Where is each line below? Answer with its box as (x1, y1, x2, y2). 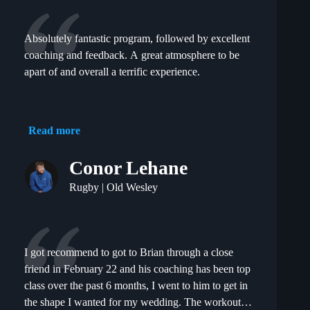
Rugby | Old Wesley (69, 181, 158, 194)
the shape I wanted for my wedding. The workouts (24, 296, 245, 309)
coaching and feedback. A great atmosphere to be (24, 49, 239, 62)
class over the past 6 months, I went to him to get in (24, 280, 248, 292)
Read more (28, 125, 80, 137)
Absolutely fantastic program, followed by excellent (24, 33, 250, 45)
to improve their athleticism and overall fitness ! (24, 14, 230, 26)
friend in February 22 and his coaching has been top (24, 263, 250, 275)
